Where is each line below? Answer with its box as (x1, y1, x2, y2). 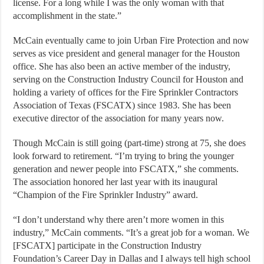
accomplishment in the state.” (13, 10, 122, 21)
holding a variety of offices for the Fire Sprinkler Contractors (13, 87, 239, 97)
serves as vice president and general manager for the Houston (13, 48, 240, 58)
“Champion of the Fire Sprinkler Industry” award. (13, 189, 199, 200)
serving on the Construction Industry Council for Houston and (13, 74, 244, 84)
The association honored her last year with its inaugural (13, 176, 218, 187)
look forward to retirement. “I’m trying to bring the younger (13, 150, 235, 161)
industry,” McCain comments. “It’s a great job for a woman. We (13, 227, 250, 237)
